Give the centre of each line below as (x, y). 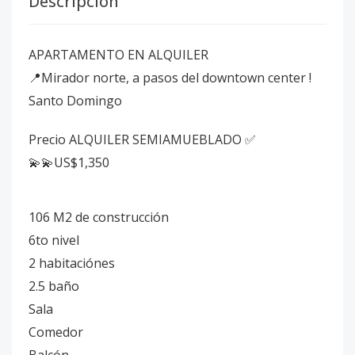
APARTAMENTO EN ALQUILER (118, 55)
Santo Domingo (77, 101)
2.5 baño (54, 286)
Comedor (56, 332)
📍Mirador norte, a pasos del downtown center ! (172, 78)
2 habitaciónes (72, 263)
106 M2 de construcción (100, 217)
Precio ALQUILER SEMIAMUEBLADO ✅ (142, 139)
